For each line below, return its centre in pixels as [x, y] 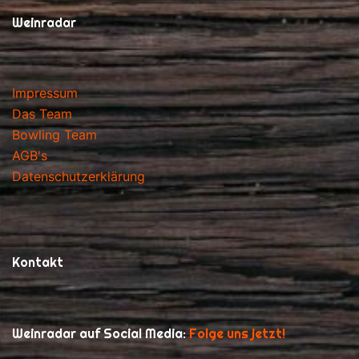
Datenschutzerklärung [79, 177]
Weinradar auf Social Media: [101, 334]
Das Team [42, 114]
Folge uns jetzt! [237, 334]
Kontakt [38, 263]
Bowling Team [54, 135]
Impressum [45, 93]
